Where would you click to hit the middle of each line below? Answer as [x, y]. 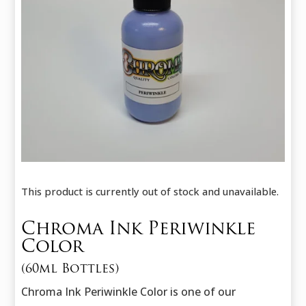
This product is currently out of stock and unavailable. [150, 192]
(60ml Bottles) [70, 270]
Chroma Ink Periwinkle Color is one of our [129, 292]
